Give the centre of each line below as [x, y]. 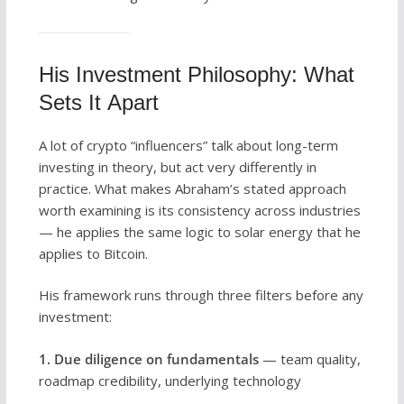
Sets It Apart [98, 102]
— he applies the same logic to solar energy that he [199, 231]
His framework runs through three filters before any [201, 295]
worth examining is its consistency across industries [199, 210]
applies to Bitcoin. [93, 253]
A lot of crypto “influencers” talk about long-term [188, 145]
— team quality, [309, 358]
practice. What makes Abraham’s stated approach [192, 188]
